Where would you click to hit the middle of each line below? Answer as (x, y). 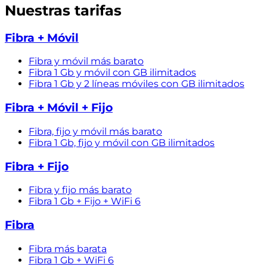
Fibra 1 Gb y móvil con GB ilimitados (112, 73)
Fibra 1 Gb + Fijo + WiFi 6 (85, 201)
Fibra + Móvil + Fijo (59, 108)
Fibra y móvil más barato (86, 61)
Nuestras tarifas (63, 10)
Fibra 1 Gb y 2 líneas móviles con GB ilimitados (136, 84)
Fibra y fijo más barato (80, 190)
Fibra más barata (68, 249)
